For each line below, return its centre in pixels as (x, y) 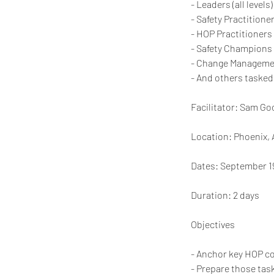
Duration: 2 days (225, 194)
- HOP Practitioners (231, 33)
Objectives (213, 224)
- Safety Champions (231, 48)
